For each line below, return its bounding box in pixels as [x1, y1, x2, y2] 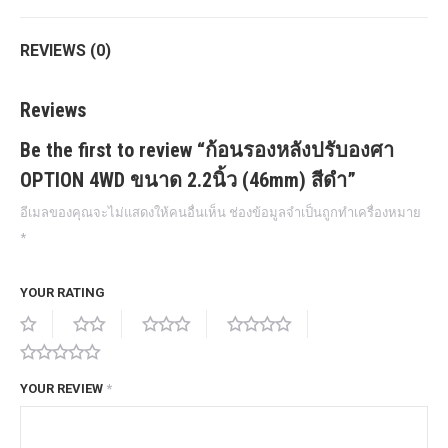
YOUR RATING [20, 284, 105, 300]
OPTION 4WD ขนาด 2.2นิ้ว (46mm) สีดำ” [20, 167, 356, 192]
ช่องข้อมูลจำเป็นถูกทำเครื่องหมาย [229, 204, 421, 220]
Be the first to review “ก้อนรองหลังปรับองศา [20, 137, 394, 162]
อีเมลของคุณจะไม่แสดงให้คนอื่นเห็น [20, 204, 226, 220]
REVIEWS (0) [20, 40, 111, 60]
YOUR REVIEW [20, 380, 106, 396]
